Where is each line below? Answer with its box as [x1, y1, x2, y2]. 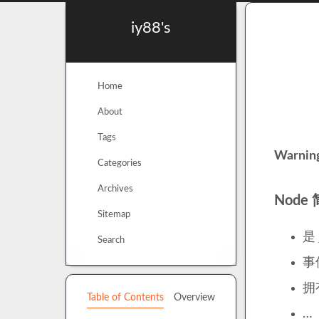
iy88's [131, 20, 171, 36]
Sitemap [98, 210, 131, 219]
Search [98, 236, 125, 245]
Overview [174, 293, 215, 303]
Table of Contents [87, 293, 164, 303]
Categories [98, 159, 142, 168]
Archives [98, 184, 134, 194]
